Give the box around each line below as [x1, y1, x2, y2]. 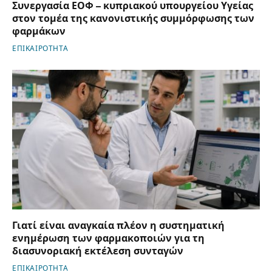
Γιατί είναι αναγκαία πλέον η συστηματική [12, 219, 225, 231]
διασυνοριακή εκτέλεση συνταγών [12, 245, 183, 257]
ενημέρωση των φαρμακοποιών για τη [12, 232, 205, 244]
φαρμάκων [12, 25, 66, 38]
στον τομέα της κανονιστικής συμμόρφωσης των [12, 13, 254, 25]
